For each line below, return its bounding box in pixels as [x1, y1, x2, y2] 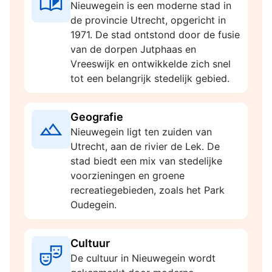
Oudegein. [70, 199, 117, 211]
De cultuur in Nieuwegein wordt [70, 252, 216, 264]
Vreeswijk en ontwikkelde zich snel [70, 58, 231, 70]
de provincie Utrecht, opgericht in [70, 14, 226, 26]
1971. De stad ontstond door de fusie [70, 29, 240, 41]
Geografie [70, 110, 123, 123]
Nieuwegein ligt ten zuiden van [70, 126, 212, 138]
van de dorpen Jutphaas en [70, 43, 196, 55]
